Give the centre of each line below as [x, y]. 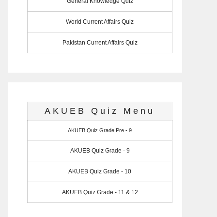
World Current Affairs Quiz [100, 22]
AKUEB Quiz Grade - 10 [100, 171]
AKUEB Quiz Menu [100, 111]
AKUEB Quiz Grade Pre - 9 [100, 130]
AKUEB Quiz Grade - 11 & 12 [100, 192]
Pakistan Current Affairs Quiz [100, 42]
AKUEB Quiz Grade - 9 [100, 150]
